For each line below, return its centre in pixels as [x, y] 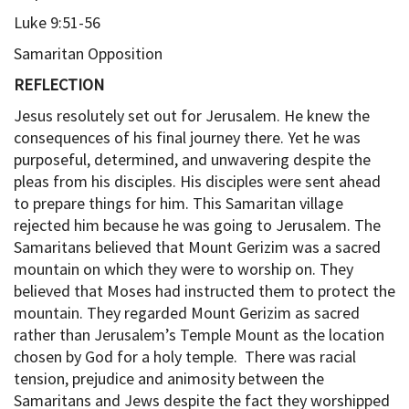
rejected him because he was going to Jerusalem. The [197, 225]
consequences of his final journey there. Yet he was [187, 137]
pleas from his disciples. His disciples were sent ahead [197, 181]
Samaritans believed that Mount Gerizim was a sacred [197, 246]
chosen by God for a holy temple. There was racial [185, 356]
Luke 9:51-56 [57, 22]
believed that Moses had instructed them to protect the [204, 290]
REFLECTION [59, 84]
